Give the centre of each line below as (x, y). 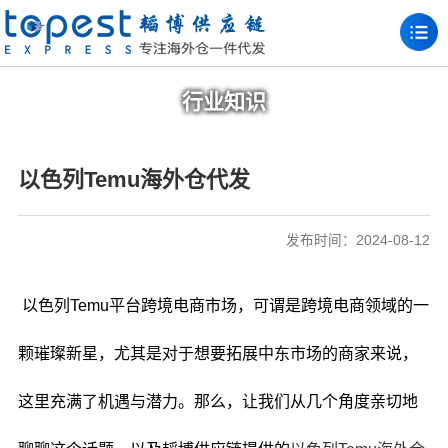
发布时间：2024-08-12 (358, 240)
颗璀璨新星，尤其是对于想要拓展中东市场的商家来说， (217, 353)
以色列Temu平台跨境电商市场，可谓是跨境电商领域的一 (223, 305)
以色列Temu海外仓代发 (133, 179)
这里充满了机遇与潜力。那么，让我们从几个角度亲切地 (217, 401)
